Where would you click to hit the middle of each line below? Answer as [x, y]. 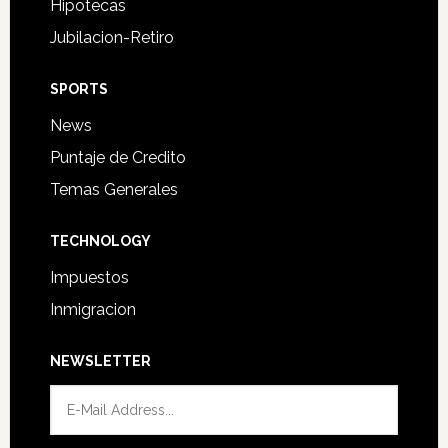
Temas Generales [113, 189]
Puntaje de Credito [117, 157]
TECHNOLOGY [100, 241]
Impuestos [89, 277]
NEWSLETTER [100, 361]
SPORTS [78, 89]
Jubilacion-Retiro [111, 37]
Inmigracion [92, 309]
